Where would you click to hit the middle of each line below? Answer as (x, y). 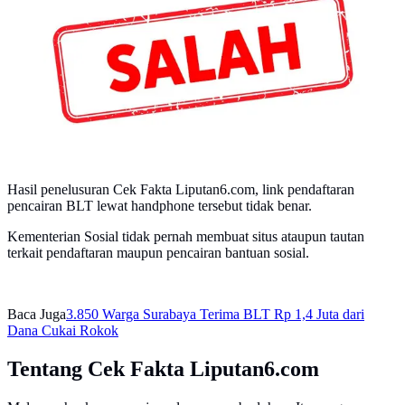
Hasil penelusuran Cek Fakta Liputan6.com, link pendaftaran (181, 189)
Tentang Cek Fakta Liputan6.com (163, 368)
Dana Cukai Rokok (63, 330)
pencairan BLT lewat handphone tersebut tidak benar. (160, 205)
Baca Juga (37, 314)
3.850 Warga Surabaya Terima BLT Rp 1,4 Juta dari (215, 314)
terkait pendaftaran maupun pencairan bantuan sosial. (158, 252)
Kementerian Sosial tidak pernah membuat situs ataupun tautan (186, 236)
